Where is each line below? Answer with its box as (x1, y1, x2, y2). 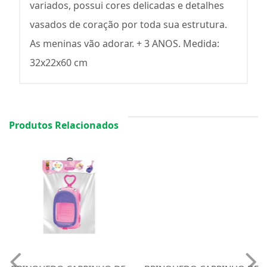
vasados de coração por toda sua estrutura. (30, 18, 227, 31)
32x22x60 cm (30, 56, 88, 69)
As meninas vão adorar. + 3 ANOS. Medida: (30, 37, 219, 50)
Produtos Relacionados (9, 119, 119, 132)
